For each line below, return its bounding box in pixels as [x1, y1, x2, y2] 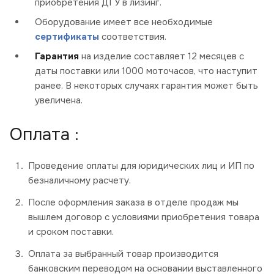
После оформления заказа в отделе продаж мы [28, 196, 239, 209]
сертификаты [35, 31, 99, 43]
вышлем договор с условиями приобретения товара [28, 211, 259, 224]
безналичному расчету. [28, 174, 131, 187]
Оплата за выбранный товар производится [28, 248, 218, 261]
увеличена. [35, 94, 83, 107]
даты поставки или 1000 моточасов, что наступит [35, 65, 257, 78]
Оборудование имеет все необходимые [35, 16, 213, 29]
